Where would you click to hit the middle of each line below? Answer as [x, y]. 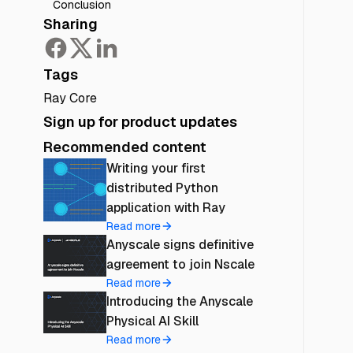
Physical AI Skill [152, 321]
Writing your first [156, 168]
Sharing [70, 24]
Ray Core [70, 98]
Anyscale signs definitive [180, 245]
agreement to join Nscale [180, 264]
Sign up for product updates [140, 122]
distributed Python [162, 188]
